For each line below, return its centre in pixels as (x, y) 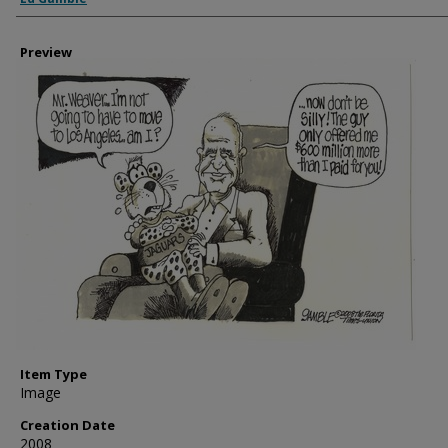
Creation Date (67, 425)
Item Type (53, 374)
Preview (46, 52)
